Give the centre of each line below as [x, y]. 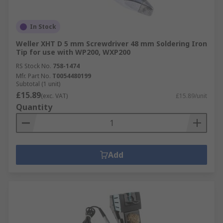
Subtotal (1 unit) [38, 84]
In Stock [43, 27]
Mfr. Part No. [33, 76]
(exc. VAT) [54, 96]
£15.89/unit [191, 96]
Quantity [34, 107]
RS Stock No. [34, 66]
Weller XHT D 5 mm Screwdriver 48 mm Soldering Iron [111, 44]
